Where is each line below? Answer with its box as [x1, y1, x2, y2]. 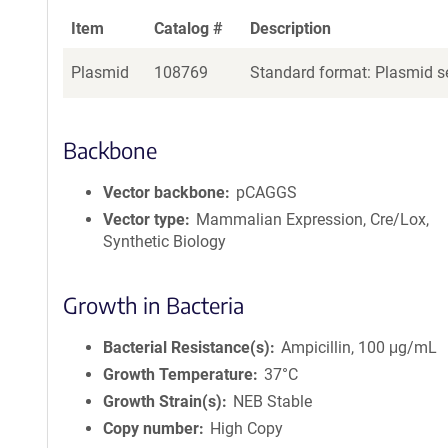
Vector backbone [103, 183, 225, 202]
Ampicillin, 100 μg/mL [281, 338, 438, 357]
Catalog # [154, 19, 223, 38]
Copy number [103, 419, 199, 438]
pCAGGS [236, 183, 298, 202]
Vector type [103, 210, 185, 229]
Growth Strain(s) [103, 392, 222, 411]
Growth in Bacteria [63, 291, 244, 319]
